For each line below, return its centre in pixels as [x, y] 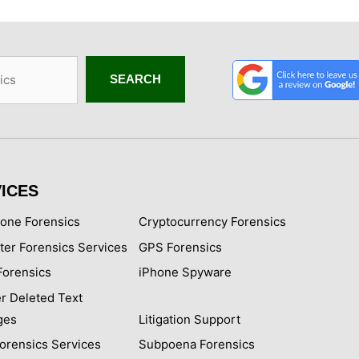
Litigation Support [190, 319]
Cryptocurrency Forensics [212, 222]
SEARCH [135, 79]
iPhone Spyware [185, 272]
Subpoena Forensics [197, 345]
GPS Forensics [180, 247]
